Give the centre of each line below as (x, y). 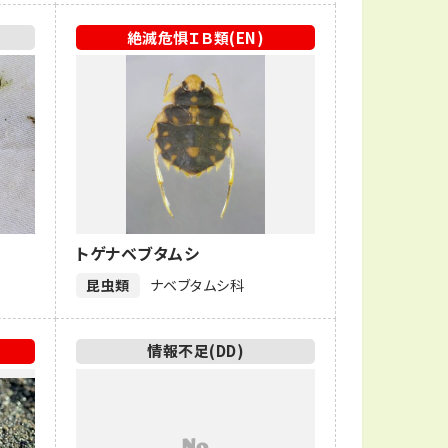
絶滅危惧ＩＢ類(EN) (195, 37)
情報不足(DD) (196, 350)
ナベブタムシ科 (197, 285)
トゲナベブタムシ (138, 253)
